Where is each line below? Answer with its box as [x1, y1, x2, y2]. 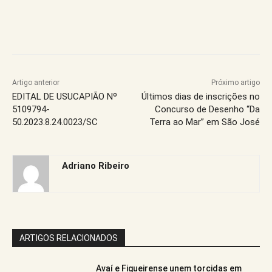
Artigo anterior [12, 78, 59, 87]
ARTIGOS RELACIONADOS [19, 233, 118, 243]
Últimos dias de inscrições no [141, 91, 260, 103]
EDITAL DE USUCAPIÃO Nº [12, 91, 117, 103]
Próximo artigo [211, 78, 260, 87]
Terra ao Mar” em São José [149, 117, 260, 128]
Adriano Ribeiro [62, 160, 129, 172]
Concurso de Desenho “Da [154, 104, 260, 115]
